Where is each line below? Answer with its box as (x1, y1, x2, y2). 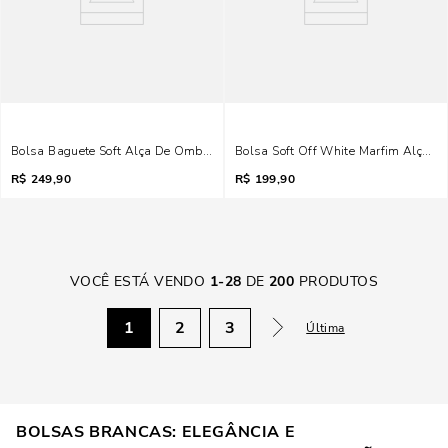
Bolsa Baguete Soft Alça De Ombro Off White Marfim (11, 143, 319, 159)
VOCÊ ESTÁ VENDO (69, 272, 206, 291)
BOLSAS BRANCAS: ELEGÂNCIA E (16, 421, 296, 443)
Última (306, 320, 345, 336)
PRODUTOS (294, 272, 379, 291)
